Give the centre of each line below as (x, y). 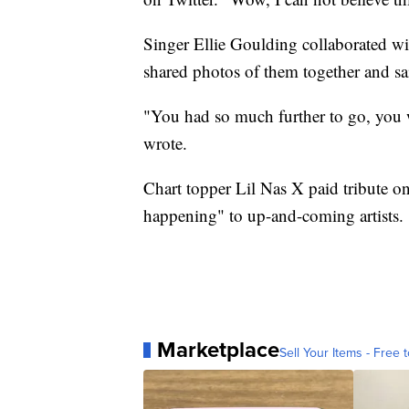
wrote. (165, 143)
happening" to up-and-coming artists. (273, 215)
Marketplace (218, 350)
